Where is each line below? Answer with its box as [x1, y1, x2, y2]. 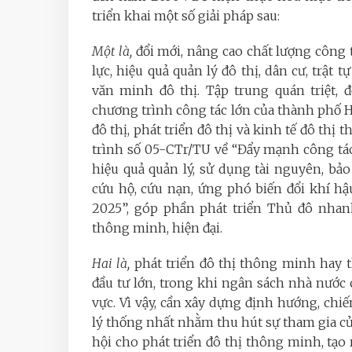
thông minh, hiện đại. [92, 220, 222, 236]
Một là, [92, 43, 132, 60]
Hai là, [92, 255, 130, 272]
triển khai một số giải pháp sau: [92, 8, 280, 24]
